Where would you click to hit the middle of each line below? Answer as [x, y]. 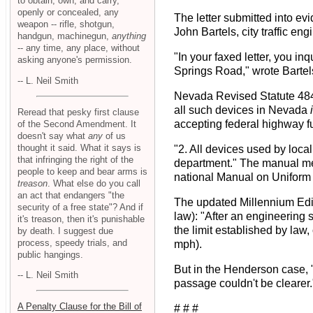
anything [129, 36]
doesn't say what [53, 136]
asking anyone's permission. [75, 60]
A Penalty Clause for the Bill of [80, 306]
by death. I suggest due [65, 231]
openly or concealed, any [68, 13]
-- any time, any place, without [79, 48]
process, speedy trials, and [72, 242]
